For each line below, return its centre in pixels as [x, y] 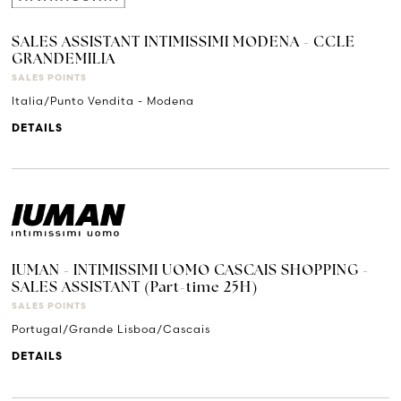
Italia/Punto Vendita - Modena [103, 100]
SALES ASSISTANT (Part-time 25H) [135, 289]
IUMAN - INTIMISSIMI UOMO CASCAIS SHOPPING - [191, 272]
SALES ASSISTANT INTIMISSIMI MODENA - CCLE [184, 43]
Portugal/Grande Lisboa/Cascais [111, 329]
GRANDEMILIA [64, 60]
